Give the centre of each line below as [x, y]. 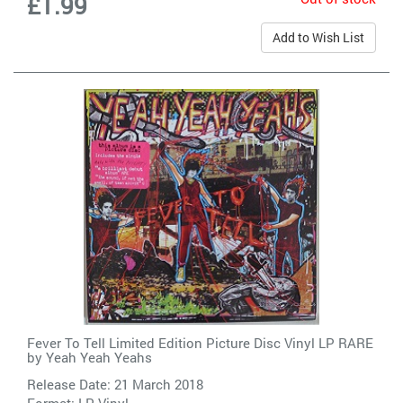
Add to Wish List [318, 37]
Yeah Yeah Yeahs [99, 357]
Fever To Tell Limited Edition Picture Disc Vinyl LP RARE [200, 342]
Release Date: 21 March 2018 [115, 384]
